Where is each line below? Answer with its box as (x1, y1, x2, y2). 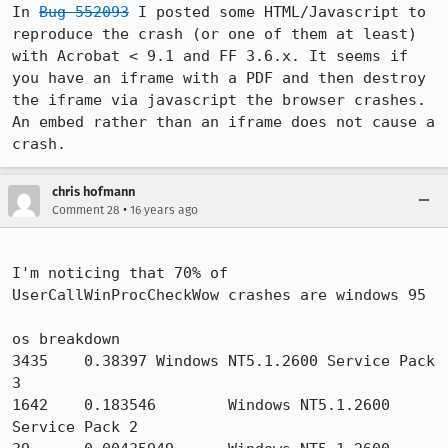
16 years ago (130, 203, 198, 217)
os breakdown (12, 330, 120, 348)
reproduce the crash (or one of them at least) (12, 25, 417, 43)
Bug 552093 (39, 3, 129, 21)
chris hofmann (52, 184, 135, 199)
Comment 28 (52, 203, 120, 217)
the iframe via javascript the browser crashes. (12, 91, 426, 109)
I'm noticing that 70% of (12, 264, 228, 282)
